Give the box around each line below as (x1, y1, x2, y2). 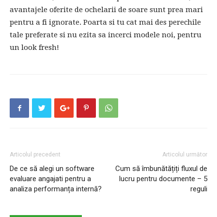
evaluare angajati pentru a (10, 174, 91, 184)
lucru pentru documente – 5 (119, 174, 207, 184)
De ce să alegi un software (10, 164, 94, 173)
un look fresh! (10, 43, 59, 52)
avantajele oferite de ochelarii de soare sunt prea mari (10, 5, 203, 15)
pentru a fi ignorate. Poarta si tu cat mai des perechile (10, 18, 201, 27)
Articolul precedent (10, 151, 61, 158)
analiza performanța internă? (10, 185, 102, 194)
